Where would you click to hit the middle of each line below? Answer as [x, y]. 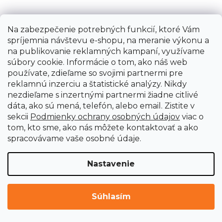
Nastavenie [111, 164]
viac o [192, 117]
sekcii [19, 117]
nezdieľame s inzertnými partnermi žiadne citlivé [103, 95]
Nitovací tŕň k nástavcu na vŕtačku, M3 [111, 173]
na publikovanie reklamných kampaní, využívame [106, 51]
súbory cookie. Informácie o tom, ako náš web [97, 62]
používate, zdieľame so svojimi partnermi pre [95, 73]
